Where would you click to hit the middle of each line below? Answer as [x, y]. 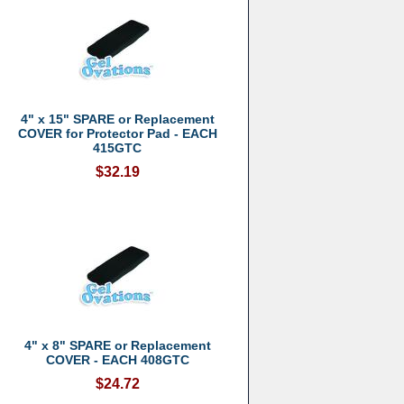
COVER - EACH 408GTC [117, 360]
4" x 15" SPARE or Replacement [117, 119]
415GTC [118, 148]
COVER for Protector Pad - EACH [117, 133]
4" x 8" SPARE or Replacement [117, 345]
